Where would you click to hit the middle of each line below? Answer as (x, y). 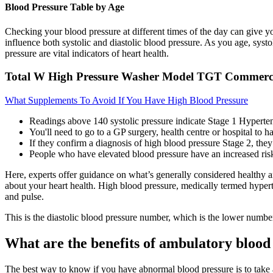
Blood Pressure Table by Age (65, 7)
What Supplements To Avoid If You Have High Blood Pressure (126, 101)
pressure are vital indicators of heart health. (87, 53)
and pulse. (24, 197)
